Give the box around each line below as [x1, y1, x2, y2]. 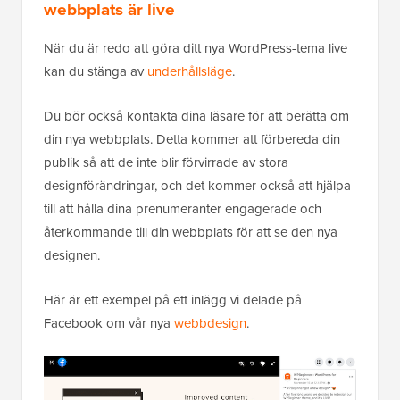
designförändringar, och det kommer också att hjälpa [44, 175, 351, 196]
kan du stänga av [44, 61, 147, 81]
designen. [44, 245, 100, 265]
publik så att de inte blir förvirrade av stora [44, 152, 288, 172]
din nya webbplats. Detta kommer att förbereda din [44, 129, 340, 149]
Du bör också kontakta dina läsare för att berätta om [44, 105, 349, 126]
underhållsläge [147, 61, 232, 81]
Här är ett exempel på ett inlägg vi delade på [44, 289, 302, 310]
